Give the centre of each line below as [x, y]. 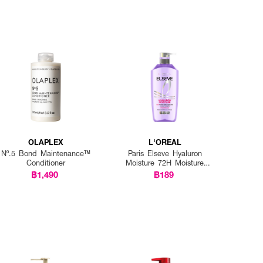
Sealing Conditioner [165, 172]
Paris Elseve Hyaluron [165, 153]
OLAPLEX [46, 142]
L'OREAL [165, 142]
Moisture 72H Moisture [165, 163]
